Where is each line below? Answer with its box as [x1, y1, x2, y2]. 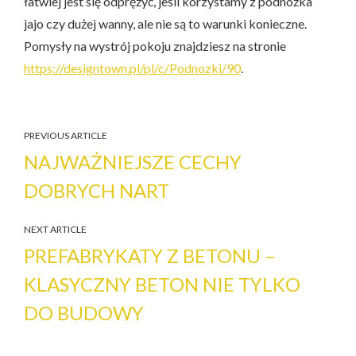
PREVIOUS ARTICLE [24, 129, 107, 141]
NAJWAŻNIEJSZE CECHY [24, 149, 242, 173]
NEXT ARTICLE [24, 222, 87, 235]
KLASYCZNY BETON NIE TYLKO [24, 272, 300, 296]
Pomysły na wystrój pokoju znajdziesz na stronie [24, 37, 286, 53]
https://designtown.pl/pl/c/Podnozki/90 [24, 60, 241, 75]
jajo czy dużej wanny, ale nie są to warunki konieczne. [24, 15, 307, 31]
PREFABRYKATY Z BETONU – [24, 243, 276, 267]
